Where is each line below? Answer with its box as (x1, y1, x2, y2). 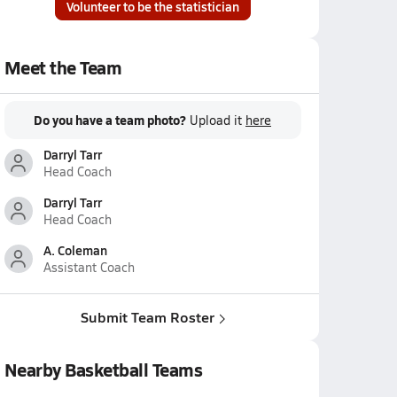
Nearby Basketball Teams (4, 357, 203, 382)
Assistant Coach (43, 259, 135, 276)
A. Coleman (43, 241, 107, 259)
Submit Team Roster (80, 307, 214, 327)
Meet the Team (4, 55, 122, 80)
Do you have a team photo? (34, 111, 186, 128)
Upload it (190, 112, 245, 128)
